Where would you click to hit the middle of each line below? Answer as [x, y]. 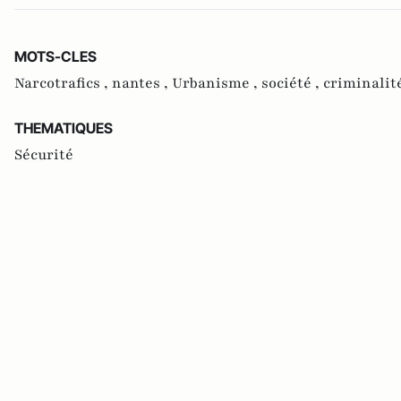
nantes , [142, 84]
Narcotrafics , [63, 84]
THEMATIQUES [64, 128]
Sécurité [44, 155]
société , [292, 84]
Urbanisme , [217, 84]
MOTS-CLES [55, 57]
